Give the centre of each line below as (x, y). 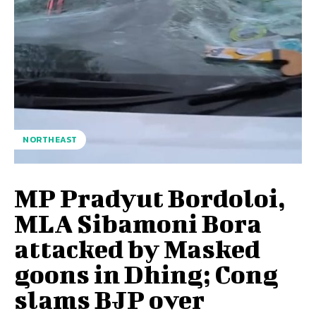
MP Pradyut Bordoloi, (150, 197)
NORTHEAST (50, 139)
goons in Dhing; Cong (146, 273)
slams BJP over (109, 299)
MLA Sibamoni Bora (138, 223)
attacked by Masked (137, 248)
